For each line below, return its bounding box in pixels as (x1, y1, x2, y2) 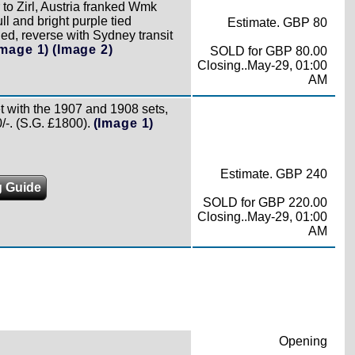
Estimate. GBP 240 (219, 167, 327, 181)
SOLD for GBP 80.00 (209, 44, 327, 58)
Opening (278, 334, 327, 348)
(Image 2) (52, 43, 113, 56)
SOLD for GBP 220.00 (202, 196, 327, 209)
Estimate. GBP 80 (227, 16, 327, 29)
